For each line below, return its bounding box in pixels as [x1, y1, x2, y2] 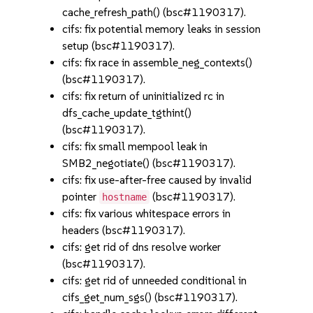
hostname [102, 191, 147, 203]
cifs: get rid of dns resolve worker [62, 240, 221, 254]
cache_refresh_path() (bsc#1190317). [62, 6, 247, 19]
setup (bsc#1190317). [62, 39, 175, 52]
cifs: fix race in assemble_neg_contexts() [62, 56, 253, 69]
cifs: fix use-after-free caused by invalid [62, 173, 252, 187]
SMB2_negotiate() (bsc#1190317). [62, 156, 236, 170]
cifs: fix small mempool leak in [62, 140, 208, 153]
